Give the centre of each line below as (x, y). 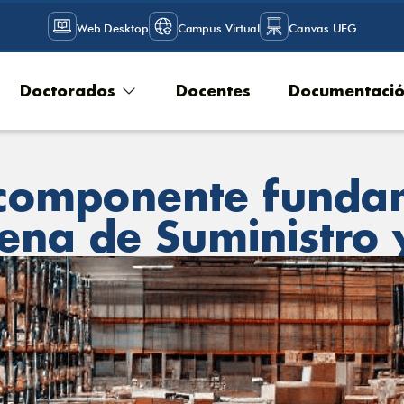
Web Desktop (112, 28)
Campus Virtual (219, 28)
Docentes (213, 91)
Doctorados (67, 91)
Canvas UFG (323, 28)
